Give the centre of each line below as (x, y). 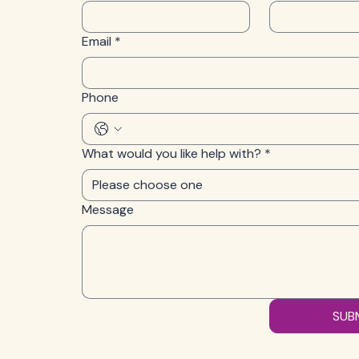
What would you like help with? (171, 153)
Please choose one (147, 185)
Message (108, 210)
